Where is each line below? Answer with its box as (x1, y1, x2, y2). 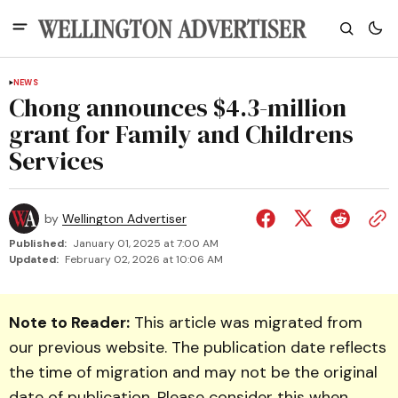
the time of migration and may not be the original (9, 362, 378, 383)
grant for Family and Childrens (9, 117, 354, 151)
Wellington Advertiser (62, 211, 187, 227)
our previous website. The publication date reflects (9, 337, 386, 358)
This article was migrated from (130, 312, 362, 333)
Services (9, 144, 104, 178)
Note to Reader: (9, 312, 130, 333)
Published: (9, 236, 67, 251)
